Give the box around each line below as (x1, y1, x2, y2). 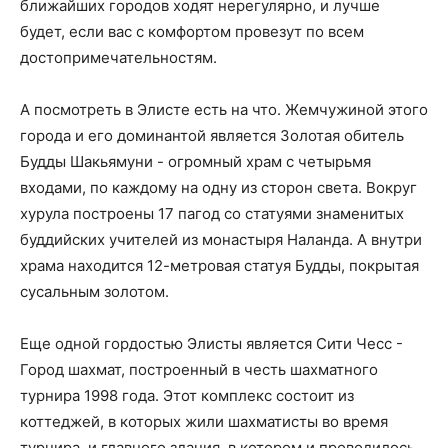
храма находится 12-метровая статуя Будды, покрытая (20, 256, 419, 276)
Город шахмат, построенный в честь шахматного (20, 360, 378, 380)
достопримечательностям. (20, 48, 217, 68)
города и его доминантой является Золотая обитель (20, 126, 404, 146)
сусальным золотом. (20, 282, 169, 302)
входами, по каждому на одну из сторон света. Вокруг (20, 178, 417, 198)
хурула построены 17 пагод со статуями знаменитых (20, 204, 404, 224)
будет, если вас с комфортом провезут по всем (20, 22, 364, 42)
